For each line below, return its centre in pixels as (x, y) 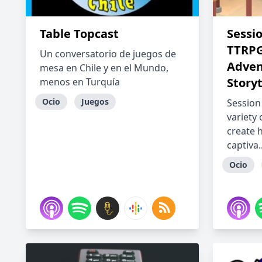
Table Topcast (79, 34)
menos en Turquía (80, 82)
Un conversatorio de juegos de (108, 54)
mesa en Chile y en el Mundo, (104, 68)
